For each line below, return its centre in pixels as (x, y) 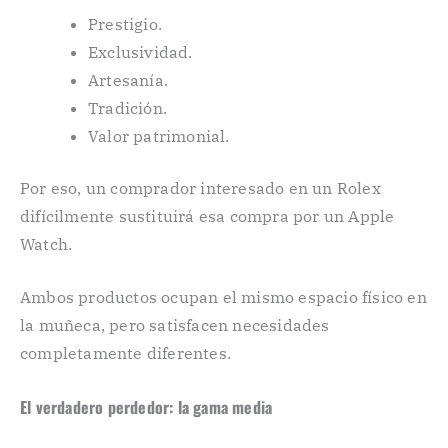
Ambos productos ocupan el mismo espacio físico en (223, 297)
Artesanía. (128, 79)
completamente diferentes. (125, 353)
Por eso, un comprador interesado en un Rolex (200, 187)
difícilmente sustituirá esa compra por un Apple (207, 215)
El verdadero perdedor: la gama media (146, 407)
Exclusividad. (140, 51)
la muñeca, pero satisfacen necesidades (175, 325)
